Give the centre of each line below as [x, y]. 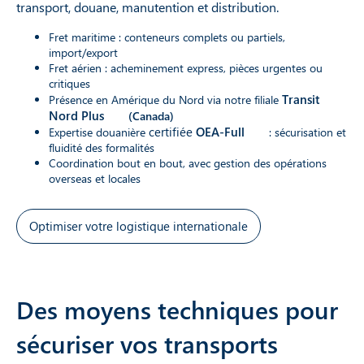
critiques [69, 83]
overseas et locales [95, 178]
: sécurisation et [306, 132]
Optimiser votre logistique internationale [139, 225]
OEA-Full [220, 131]
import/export [83, 52]
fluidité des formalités [102, 147]
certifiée [172, 131]
